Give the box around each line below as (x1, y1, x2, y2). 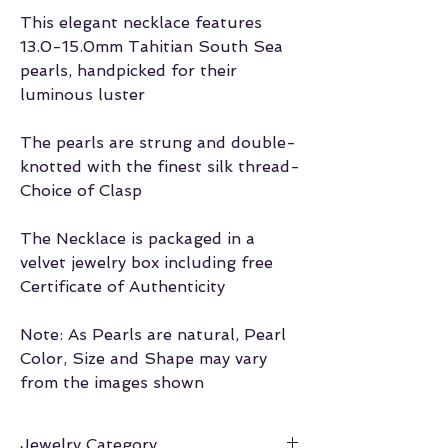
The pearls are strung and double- (20, 133, 296, 153)
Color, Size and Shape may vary (20, 349, 267, 369)
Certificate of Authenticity (20, 277, 225, 297)
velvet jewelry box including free (20, 253, 273, 273)
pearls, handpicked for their (20, 61, 237, 81)
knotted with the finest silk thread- (20, 157, 300, 177)
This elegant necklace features (20, 13, 262, 33)
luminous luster (20, 85, 145, 105)
